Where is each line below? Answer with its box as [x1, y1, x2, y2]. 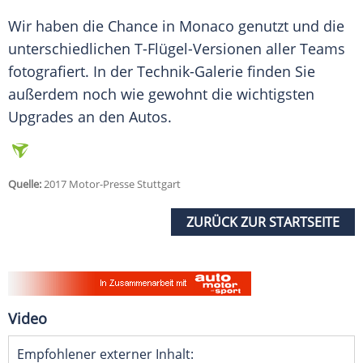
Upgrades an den [8, 107, 129, 127]
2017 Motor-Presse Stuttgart [41, 177, 181, 192]
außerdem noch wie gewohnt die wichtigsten [8, 84, 314, 105]
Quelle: [8, 177, 41, 192]
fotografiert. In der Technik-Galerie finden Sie [8, 62, 315, 82]
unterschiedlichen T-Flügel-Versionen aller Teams [8, 39, 345, 59]
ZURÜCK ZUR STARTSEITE [186, 213, 340, 232]
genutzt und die [234, 16, 344, 36]
